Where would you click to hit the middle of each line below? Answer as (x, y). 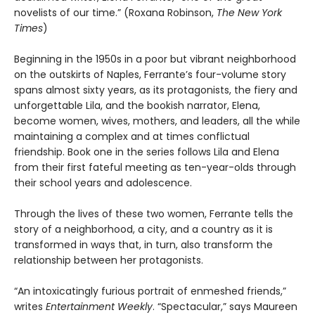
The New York (249, 13)
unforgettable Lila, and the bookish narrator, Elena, (137, 106)
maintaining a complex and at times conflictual (132, 137)
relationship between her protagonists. (109, 261)
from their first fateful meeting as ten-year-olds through (155, 168)
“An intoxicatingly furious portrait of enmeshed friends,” (150, 291)
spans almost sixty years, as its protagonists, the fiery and (156, 90)
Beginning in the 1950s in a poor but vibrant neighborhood (155, 59)
